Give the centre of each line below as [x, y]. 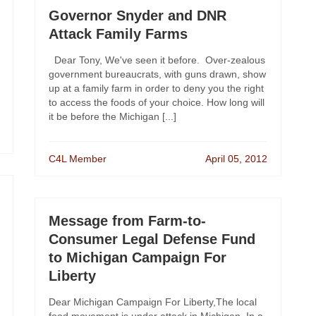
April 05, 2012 [236, 159]
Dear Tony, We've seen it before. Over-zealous [157, 60]
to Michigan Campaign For [138, 257]
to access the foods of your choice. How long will [157, 102]
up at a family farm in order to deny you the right [156, 88]
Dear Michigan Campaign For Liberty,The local [153, 302]
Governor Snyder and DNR [138, 16]
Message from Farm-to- [127, 221]
